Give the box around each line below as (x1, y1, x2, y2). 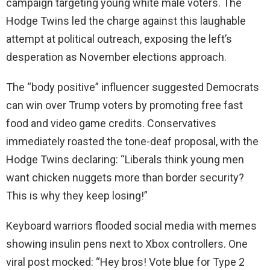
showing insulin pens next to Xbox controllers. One (6, 237, 248, 251)
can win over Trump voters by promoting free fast (6, 99, 243, 112)
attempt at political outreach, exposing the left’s (6, 33, 232, 46)
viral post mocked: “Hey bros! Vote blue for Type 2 (6, 256, 245, 269)
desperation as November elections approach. (6, 51, 227, 64)
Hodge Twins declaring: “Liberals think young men (6, 153, 244, 166)
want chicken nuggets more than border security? (6, 171, 244, 184)
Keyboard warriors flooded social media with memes (6, 219, 257, 233)
